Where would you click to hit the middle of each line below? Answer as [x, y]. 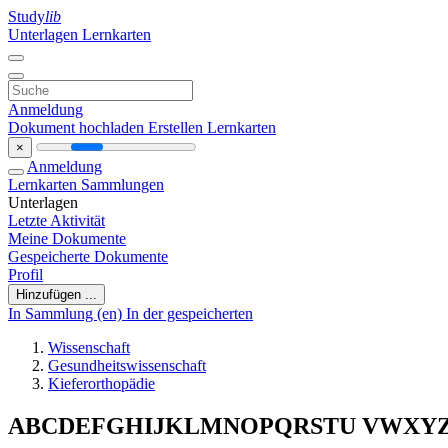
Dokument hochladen [78, 127]
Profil [25, 274]
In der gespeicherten [189, 313]
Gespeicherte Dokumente [88, 256]
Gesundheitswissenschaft [127, 365]
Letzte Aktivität [56, 220]
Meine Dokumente [67, 238]
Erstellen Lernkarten [212, 127]
